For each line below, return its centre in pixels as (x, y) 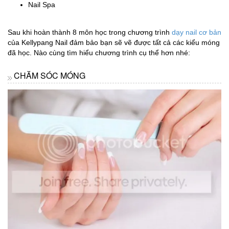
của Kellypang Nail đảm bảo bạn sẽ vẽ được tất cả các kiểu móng (114, 42)
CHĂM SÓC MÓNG (50, 75)
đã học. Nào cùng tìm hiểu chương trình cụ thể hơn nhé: (99, 52)
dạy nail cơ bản (197, 32)
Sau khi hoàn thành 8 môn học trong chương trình (90, 32)
